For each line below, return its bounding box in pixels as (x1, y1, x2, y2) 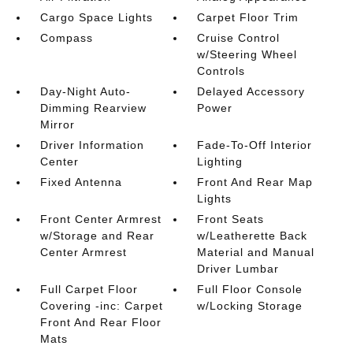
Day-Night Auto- (39, 84, 131, 98)
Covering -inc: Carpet (39, 299, 163, 312)
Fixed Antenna (39, 175, 122, 188)
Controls (197, 64, 246, 77)
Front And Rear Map (197, 175, 314, 188)
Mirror (39, 117, 75, 131)
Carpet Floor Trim (197, 10, 299, 24)
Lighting (197, 154, 243, 168)
